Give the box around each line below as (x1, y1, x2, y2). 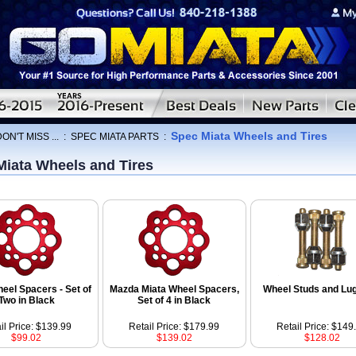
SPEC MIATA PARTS (71, 131, 159, 142)
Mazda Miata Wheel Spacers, (109, 284, 239, 295)
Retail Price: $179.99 (129, 321, 219, 332)
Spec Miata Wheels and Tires (171, 130, 327, 142)
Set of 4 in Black (137, 295, 211, 306)
